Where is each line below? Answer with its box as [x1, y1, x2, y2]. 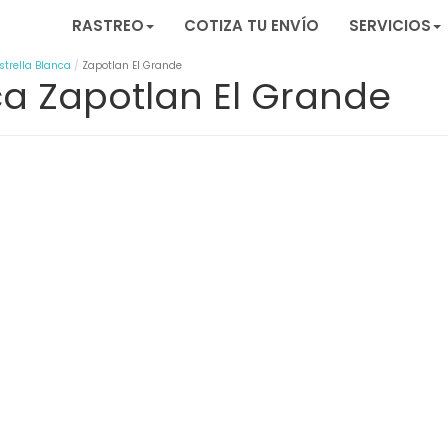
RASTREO [72, 15, 144, 36]
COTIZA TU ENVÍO [184, 15, 319, 36]
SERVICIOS [349, 15, 431, 36]
